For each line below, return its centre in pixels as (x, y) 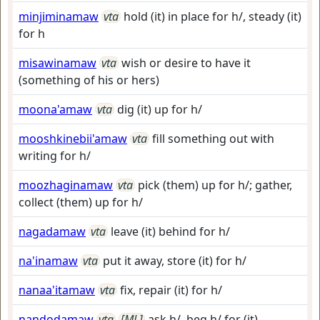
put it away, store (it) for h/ (175, 261)
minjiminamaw (59, 16)
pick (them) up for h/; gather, (215, 185)
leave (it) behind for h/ (170, 231)
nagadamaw (52, 231)
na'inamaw (48, 261)
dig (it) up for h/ (160, 109)
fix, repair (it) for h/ (171, 290)
